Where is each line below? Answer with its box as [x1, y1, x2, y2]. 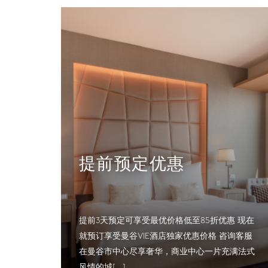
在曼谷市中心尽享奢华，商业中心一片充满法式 [79, 245, 255, 257]
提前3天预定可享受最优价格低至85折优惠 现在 [79, 214, 254, 226]
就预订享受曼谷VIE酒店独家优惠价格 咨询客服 [79, 230, 252, 242]
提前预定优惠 [79, 157, 185, 173]
